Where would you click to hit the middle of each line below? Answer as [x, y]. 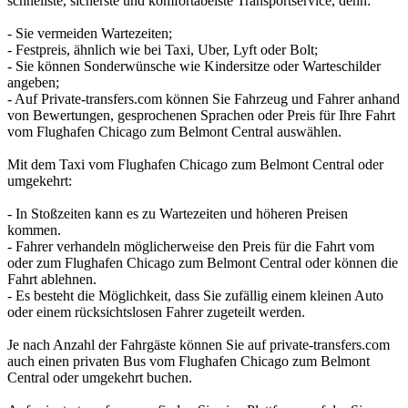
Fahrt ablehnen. [52, 279]
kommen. [34, 229]
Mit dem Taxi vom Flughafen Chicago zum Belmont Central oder [195, 164]
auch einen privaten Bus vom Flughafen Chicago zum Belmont [189, 361]
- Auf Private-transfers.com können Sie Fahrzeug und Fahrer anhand [204, 98]
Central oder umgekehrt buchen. [100, 377]
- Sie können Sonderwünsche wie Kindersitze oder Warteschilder [194, 66]
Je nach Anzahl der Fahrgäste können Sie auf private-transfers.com [199, 344]
